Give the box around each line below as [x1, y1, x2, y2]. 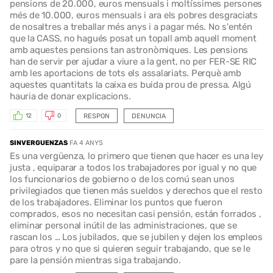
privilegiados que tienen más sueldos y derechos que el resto [10, 185, 263, 196]
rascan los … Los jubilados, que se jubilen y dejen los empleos [10, 231, 263, 243]
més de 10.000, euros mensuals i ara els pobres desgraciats [10, 9, 258, 21]
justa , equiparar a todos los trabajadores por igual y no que [10, 161, 257, 173]
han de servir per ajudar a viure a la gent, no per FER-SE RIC [10, 55, 257, 67]
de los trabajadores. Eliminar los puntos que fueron [10, 196, 222, 208]
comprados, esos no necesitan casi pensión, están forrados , [10, 208, 261, 219]
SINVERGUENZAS [10, 138, 68, 147]
